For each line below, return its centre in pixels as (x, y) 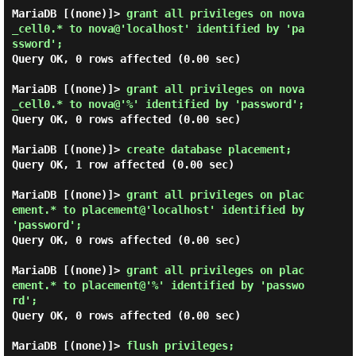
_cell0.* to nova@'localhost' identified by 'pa (158, 29)
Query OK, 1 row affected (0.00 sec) (123, 164)
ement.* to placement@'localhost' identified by (158, 210)
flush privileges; (183, 346)
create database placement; (212, 149)
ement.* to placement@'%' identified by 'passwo (158, 285)
